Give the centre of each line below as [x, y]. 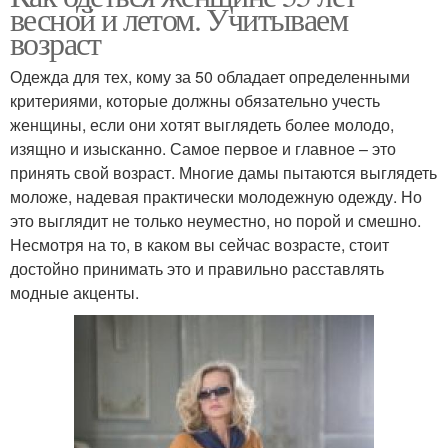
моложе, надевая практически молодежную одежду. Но [216, 197]
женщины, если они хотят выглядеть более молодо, [202, 125]
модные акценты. [74, 293]
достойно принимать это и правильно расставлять [197, 269]
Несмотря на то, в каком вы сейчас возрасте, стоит [199, 245]
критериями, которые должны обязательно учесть [195, 101]
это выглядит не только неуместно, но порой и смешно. [215, 221]
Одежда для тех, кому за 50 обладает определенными [210, 77]
